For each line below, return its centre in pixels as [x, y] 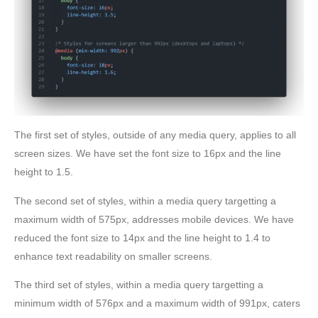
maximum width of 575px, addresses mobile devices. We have [154, 219]
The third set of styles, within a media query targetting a [139, 285]
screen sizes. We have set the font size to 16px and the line [148, 154]
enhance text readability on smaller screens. [113, 256]
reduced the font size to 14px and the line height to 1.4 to [142, 237]
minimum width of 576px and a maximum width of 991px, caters [157, 303]
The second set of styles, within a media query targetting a [145, 201]
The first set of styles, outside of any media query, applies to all [155, 135]
